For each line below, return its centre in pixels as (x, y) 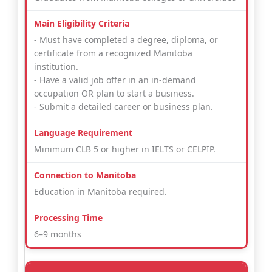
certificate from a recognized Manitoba (113, 53)
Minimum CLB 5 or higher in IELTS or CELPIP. (125, 149)
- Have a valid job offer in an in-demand (115, 80)
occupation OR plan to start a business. (114, 93)
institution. (56, 67)
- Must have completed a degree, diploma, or (126, 40)
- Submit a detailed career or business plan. (124, 107)
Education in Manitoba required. (100, 192)
